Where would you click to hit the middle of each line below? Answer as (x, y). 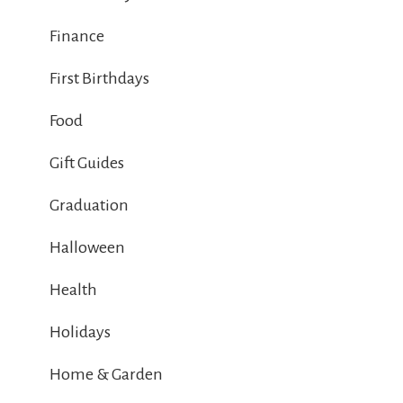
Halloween (87, 248)
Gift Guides (87, 163)
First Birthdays (99, 79)
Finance (77, 36)
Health (73, 290)
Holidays (80, 332)
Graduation (89, 206)
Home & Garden (106, 375)
